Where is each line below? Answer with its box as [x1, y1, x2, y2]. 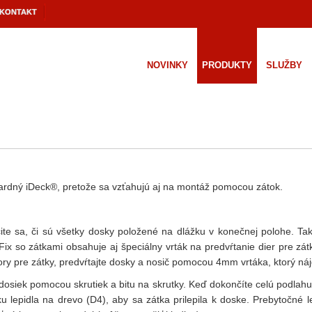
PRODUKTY [202, 60, 252, 70]
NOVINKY [147, 60, 188, 70]
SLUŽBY [266, 60, 302, 70]
